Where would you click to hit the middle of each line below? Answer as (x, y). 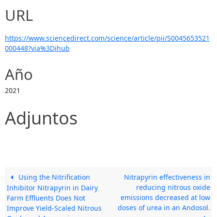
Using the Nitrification (53, 177)
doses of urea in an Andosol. (164, 207)
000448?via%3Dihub (37, 48)
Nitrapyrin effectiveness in (167, 177)
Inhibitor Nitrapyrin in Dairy (53, 187)
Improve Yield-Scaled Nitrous (54, 208)
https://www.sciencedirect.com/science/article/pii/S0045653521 (107, 38)
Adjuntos (41, 118)
